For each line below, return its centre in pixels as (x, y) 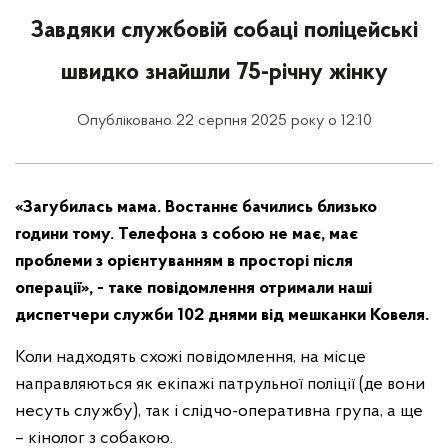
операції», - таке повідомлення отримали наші (193, 288)
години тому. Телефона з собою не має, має (186, 234)
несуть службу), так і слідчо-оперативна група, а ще (219, 411)
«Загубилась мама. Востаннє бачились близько (196, 207)
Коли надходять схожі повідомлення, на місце (190, 357)
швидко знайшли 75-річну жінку (224, 73)
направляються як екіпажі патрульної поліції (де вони (220, 384)
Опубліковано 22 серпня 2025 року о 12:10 (224, 121)
